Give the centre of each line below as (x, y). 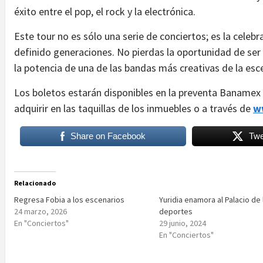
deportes (176, 211)
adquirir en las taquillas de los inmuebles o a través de (134, 108)
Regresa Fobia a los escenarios (69, 199)
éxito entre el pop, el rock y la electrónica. (105, 11)
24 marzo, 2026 (41, 211)
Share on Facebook (108, 136)
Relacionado (35, 183)
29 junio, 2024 (183, 223)
